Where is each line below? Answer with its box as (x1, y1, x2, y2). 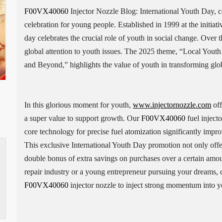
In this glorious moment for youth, (24, 101, 133, 109)
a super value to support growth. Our (24, 114, 141, 122)
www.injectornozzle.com (132, 101, 211, 109)
